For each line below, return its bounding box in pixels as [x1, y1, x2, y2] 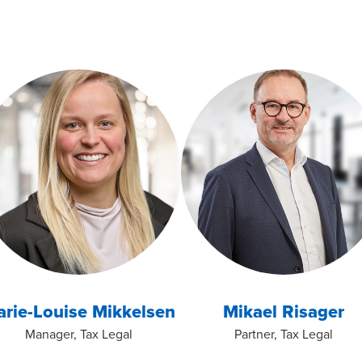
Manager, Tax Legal [24, 325, 133, 343]
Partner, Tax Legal [234, 325, 333, 343]
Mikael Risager [223, 298, 344, 324]
